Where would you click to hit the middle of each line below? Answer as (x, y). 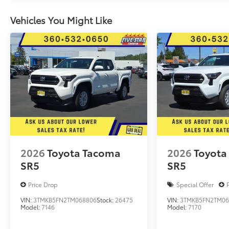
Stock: (106, 200)
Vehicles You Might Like (61, 20)
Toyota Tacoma (84, 153)
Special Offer (195, 185)
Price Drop (43, 185)
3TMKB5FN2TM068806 (65, 200)
